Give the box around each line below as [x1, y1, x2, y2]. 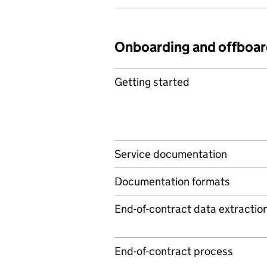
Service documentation [114, 147, 227, 161]
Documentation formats [114, 175, 230, 188]
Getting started [114, 75, 190, 89]
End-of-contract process [114, 244, 233, 258]
